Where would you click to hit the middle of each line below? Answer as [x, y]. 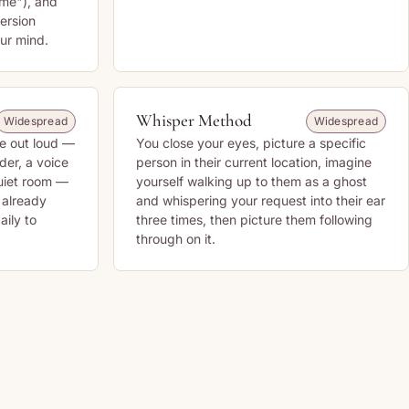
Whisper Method [194, 120]
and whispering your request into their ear [261, 200]
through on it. [176, 239]
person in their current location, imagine [254, 162]
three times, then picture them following [254, 220]
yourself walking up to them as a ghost [252, 181]
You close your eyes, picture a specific [251, 143]
